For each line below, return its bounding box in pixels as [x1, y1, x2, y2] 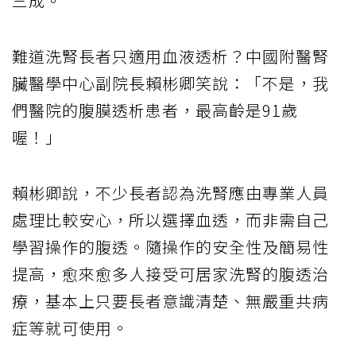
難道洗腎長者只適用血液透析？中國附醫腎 [12, 44, 329, 68]
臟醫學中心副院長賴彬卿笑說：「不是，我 [12, 71, 329, 95]
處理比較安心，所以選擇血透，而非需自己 [12, 207, 329, 231]
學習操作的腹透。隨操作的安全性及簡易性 [12, 234, 329, 258]
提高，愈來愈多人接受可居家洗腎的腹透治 [12, 261, 329, 285]
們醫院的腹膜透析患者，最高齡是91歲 [12, 98, 298, 122]
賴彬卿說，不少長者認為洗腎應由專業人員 [12, 180, 329, 204]
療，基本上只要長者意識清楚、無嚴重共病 [12, 288, 329, 312]
